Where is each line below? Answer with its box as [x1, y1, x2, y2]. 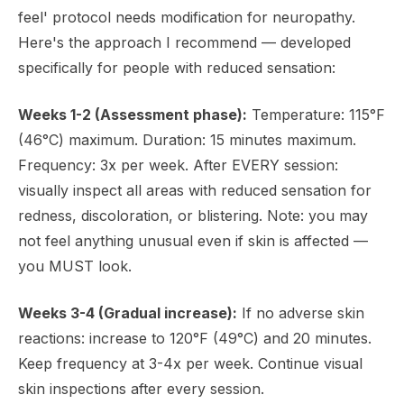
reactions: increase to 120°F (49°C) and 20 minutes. [18, 329, 372, 347]
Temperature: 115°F [247, 106, 385, 124]
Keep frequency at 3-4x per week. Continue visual [18, 354, 363, 372]
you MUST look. [18, 257, 132, 275]
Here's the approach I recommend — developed [18, 33, 351, 51]
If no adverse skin [237, 304, 364, 322]
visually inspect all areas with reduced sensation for [18, 181, 372, 199]
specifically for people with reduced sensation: [18, 59, 335, 77]
